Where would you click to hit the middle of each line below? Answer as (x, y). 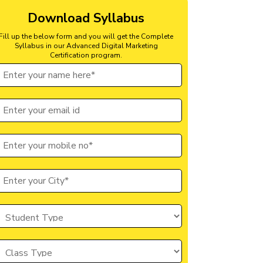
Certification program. (86, 55)
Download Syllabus (86, 18)
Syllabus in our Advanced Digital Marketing (86, 46)
